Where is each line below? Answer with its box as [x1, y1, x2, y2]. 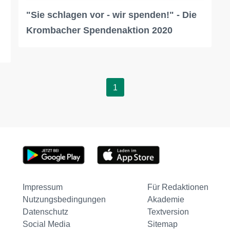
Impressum [22, 183, 63, 192]
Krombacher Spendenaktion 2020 [26, 25, 172, 36]
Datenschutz [22, 207, 68, 217]
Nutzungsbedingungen [22, 195, 106, 204]
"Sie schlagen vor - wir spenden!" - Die [26, 10, 197, 21]
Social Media [22, 220, 70, 229]
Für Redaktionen [147, 183, 208, 192]
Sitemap [147, 220, 178, 229]
